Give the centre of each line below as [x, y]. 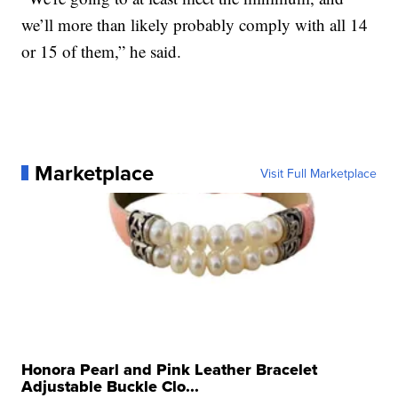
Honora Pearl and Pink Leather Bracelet [170, 369]
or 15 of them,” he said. [102, 51]
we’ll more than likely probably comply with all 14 [195, 24]
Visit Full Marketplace [318, 173]
